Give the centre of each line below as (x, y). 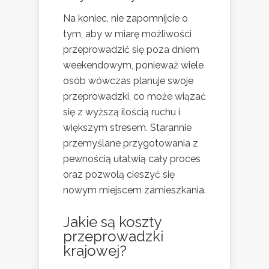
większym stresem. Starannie (127, 127)
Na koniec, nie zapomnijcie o (125, 18)
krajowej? (95, 250)
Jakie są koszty (112, 222)
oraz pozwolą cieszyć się (119, 174)
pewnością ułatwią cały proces (132, 159)
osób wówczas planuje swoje (128, 80)
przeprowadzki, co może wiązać (134, 96)
